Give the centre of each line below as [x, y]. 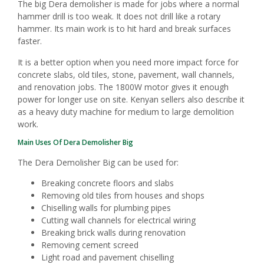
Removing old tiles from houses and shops [123, 196]
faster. [30, 41]
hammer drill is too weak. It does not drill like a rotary [119, 16]
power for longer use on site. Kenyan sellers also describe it [131, 99]
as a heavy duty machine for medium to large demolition [126, 111]
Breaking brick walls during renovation [113, 233]
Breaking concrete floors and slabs [108, 183]
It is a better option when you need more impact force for [128, 62]
